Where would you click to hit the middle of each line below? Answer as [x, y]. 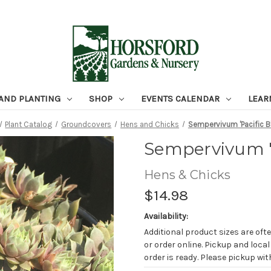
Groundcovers [87, 124]
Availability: [166, 216]
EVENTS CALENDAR [181, 98]
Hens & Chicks [188, 175]
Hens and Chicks [150, 124]
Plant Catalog [29, 124]
